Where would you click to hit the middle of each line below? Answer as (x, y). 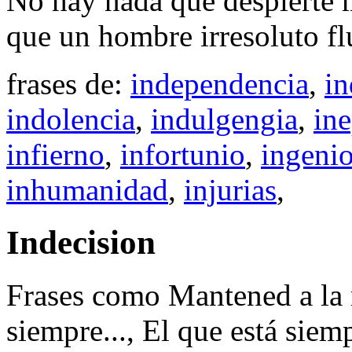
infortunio (183, 155)
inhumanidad (87, 190)
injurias (230, 190)
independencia (220, 84)
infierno (55, 155)
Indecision (81, 243)
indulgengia (224, 119)
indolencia (71, 119)
